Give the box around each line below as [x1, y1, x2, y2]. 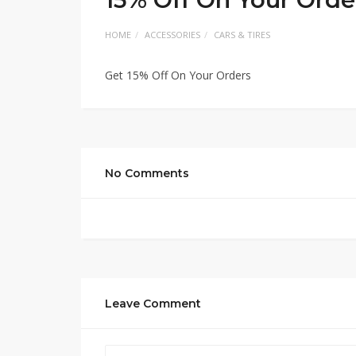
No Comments [105, 166, 189, 180]
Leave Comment [105, 296, 201, 311]
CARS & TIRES [214, 29, 270, 41]
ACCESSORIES [145, 29, 200, 41]
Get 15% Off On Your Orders [105, 68, 251, 83]
